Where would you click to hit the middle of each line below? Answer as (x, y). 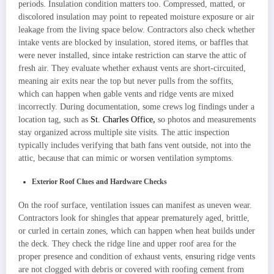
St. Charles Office (122, 119)
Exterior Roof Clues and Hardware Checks (99, 181)
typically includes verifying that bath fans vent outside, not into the (135, 145)
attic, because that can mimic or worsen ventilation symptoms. (126, 158)
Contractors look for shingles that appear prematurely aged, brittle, (134, 218)
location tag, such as (54, 119)
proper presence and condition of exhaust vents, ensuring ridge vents (137, 256)
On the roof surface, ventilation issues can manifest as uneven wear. (135, 205)
